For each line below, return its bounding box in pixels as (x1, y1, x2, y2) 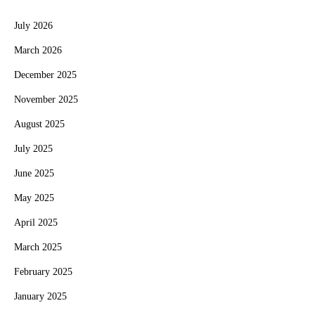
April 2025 (14, 217, 58, 229)
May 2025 (14, 193, 54, 204)
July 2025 (14, 143, 53, 155)
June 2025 (14, 168, 54, 179)
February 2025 (14, 266, 72, 278)
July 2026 (14, 20, 53, 32)
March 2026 (14, 45, 62, 56)
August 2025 (14, 119, 65, 130)
